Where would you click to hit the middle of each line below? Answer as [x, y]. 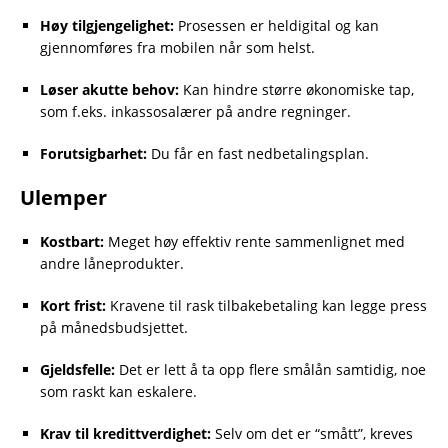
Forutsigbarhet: [93, 154]
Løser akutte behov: [109, 90]
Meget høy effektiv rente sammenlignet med [254, 242]
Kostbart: [72, 242]
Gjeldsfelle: [77, 370]
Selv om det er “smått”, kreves [312, 434]
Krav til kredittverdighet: [125, 434]
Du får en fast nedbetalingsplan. [258, 154]
